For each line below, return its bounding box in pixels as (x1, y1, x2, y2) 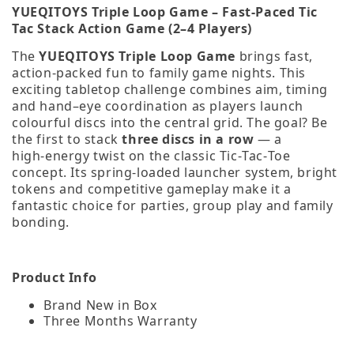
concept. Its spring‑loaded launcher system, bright (12, 163, 338, 181)
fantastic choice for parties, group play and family (12, 196, 333, 214)
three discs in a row (122, 130, 254, 148)
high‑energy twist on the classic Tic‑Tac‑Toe (12, 146, 291, 164)
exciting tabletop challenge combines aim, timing (12, 80, 328, 98)
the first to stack (12, 130, 122, 148)
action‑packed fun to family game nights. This (12, 63, 307, 81)
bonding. (12, 213, 70, 231)
